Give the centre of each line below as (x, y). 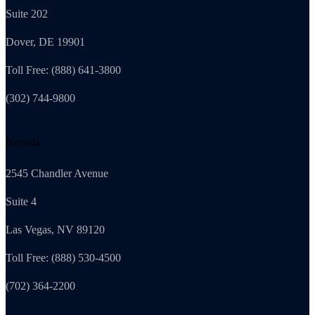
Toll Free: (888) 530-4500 (63, 257)
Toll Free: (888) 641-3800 (63, 70)
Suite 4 (21, 201)
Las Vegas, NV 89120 (55, 229)
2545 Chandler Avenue (57, 173)
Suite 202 (27, 14)
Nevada (23, 141)
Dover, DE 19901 (45, 42)
